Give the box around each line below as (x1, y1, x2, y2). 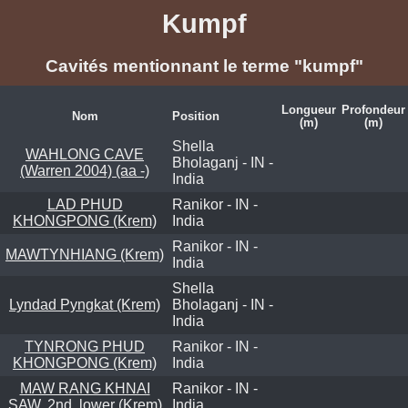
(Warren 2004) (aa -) (20, 162, 149, 178)
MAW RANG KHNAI (19, 380, 150, 396)
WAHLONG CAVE (25, 146, 144, 162)
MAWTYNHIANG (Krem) (5, 246, 164, 262)
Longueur (281, 102, 336, 117)
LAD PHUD (46, 196, 123, 212)
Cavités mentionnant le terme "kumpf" (45, 56, 363, 76)
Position (172, 108, 219, 123)
